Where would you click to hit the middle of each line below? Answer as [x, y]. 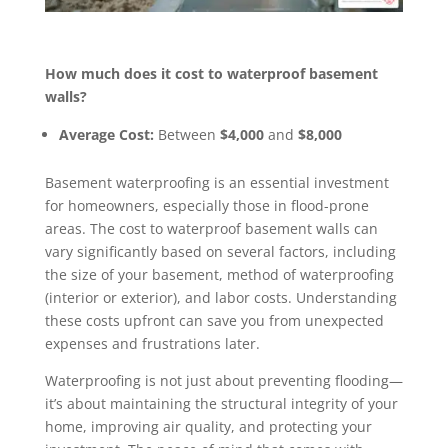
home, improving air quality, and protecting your [208, 426]
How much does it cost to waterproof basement [211, 73]
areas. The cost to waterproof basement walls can [211, 228]
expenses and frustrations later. [152, 343]
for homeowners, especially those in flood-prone [206, 205]
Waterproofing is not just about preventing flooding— [223, 380]
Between [186, 134]
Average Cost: [106, 134]
